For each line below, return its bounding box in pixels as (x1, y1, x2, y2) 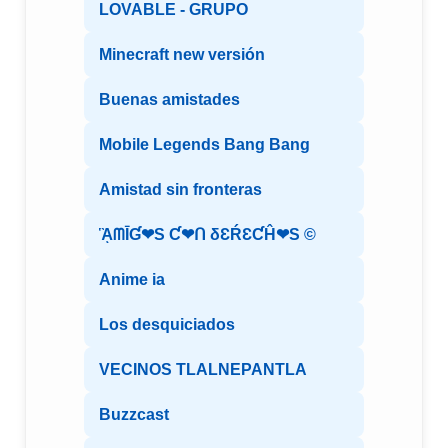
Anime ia (99, 271, 165, 289)
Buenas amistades (99, 91, 240, 109)
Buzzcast (99, 406, 169, 424)
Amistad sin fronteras (99, 181, 262, 199)
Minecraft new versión (99, 46, 265, 64)
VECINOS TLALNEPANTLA (99, 361, 307, 379)
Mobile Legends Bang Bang (99, 136, 310, 154)
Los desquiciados (99, 316, 235, 334)
